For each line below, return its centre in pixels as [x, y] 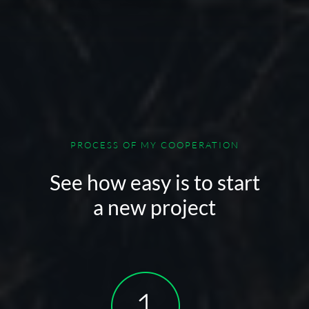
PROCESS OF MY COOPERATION [154, 145]
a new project [154, 207]
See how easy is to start [154, 182]
